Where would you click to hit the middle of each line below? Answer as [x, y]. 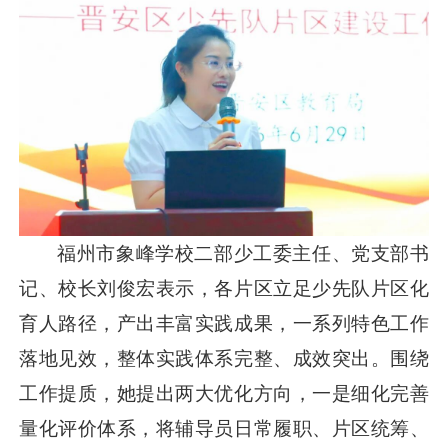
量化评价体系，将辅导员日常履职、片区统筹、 [224, 428]
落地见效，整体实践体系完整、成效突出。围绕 [224, 358]
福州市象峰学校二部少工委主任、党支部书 [243, 253]
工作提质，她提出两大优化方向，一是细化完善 [224, 393]
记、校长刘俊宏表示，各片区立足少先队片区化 [224, 288]
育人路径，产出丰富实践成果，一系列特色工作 [224, 323]
